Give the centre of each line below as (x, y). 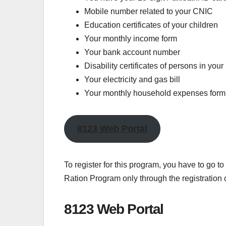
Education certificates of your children (151, 25)
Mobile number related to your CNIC (149, 11)
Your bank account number (132, 52)
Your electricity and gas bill (132, 79)
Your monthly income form (131, 38)
